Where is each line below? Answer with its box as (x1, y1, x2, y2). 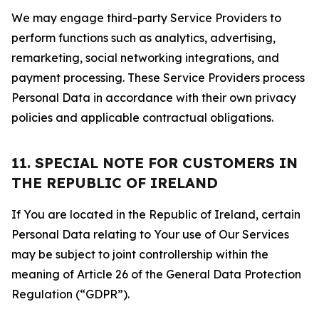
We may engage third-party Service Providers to (11, 11, 281, 25)
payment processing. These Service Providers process (11, 70, 305, 85)
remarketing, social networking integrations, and (11, 51, 279, 65)
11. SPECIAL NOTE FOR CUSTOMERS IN (11, 154, 298, 172)
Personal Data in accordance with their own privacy (11, 90, 296, 105)
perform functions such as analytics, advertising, (11, 31, 276, 45)
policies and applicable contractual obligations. (11, 110, 273, 125)
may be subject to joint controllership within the (11, 247, 268, 261)
